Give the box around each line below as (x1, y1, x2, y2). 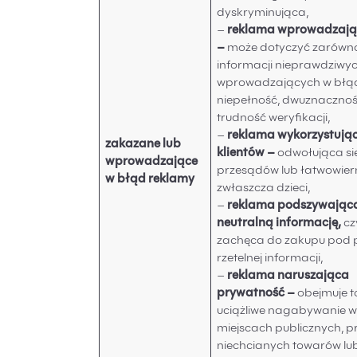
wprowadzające (105, 156, 198, 169)
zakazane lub (105, 139, 182, 151)
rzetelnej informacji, (217, 253, 324, 265)
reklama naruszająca (227, 270, 350, 283)
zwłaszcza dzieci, (217, 182, 311, 195)
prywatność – (217, 288, 298, 300)
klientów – (217, 147, 276, 160)
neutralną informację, (217, 218, 344, 230)
